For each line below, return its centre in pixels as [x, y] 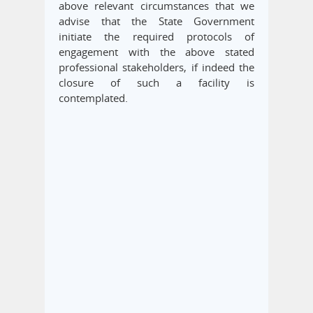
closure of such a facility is [156, 83]
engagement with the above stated [156, 52]
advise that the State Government [156, 21]
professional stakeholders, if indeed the [156, 67]
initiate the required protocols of [156, 37]
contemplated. [93, 98]
